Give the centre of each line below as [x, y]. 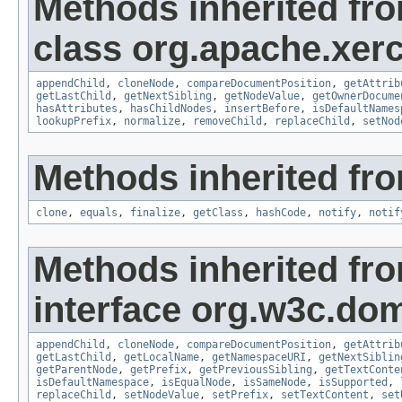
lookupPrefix [74, 122]
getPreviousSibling [256, 370]
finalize [155, 213]
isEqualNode [196, 383]
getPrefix [158, 370]
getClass [218, 213]
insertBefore [262, 109]
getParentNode [77, 370]
